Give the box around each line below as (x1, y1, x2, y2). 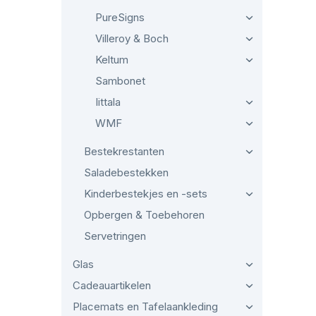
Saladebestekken (84, 166, 169, 179)
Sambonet (95, 74, 145, 87)
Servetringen (84, 229, 146, 243)
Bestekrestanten (84, 145, 164, 158)
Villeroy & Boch (95, 32, 169, 45)
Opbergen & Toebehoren (84, 208, 205, 221)
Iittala (95, 95, 121, 109)
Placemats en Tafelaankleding (73, 300, 218, 313)
